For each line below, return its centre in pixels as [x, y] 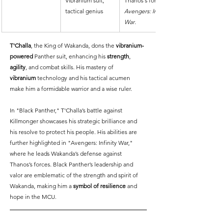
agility [18, 67]
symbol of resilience [99, 186]
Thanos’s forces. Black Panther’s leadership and [72, 164]
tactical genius [84, 11]
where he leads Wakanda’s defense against [67, 153]
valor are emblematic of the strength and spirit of [75, 175]
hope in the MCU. [33, 196]
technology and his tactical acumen [84, 78]
